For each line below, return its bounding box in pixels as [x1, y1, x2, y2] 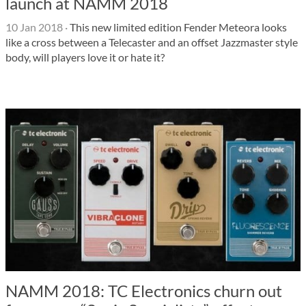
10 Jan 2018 [5, 20, 63, 33]
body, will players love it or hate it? [5, 51, 165, 64]
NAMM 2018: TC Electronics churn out [5, 281, 282, 301]
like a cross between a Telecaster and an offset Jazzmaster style [5, 36, 298, 48]
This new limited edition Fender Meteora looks [68, 20, 287, 33]
